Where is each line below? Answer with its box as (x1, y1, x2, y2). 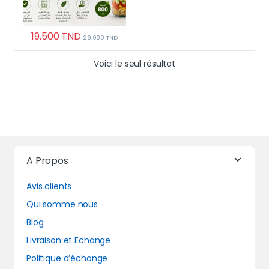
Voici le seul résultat (94, 58, 175, 70)
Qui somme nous (26, 198, 98, 211)
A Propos (26, 154, 68, 168)
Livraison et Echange (26, 234, 111, 247)
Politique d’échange (26, 252, 108, 265)
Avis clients (26, 180, 72, 193)
